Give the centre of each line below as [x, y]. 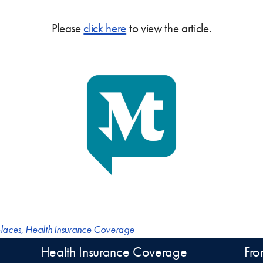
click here [105, 28]
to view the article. [169, 28]
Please [68, 28]
